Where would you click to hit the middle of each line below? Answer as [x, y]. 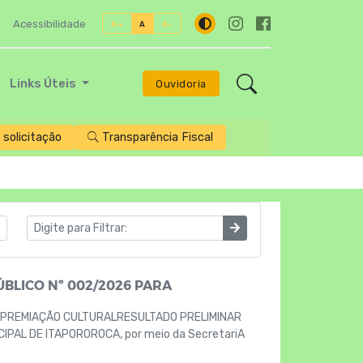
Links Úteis [45, 83]
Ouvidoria [181, 83]
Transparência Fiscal [157, 137]
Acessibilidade [50, 23]
